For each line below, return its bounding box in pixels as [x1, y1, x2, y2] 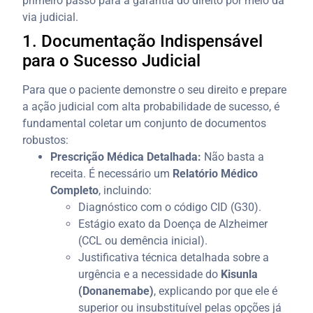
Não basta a [201, 150, 265, 163]
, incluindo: [99, 183, 152, 197]
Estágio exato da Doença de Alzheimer [78, 217, 268, 231]
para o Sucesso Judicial [22, 50, 201, 71]
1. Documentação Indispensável [22, 31, 263, 51]
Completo [50, 183, 99, 197]
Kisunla [221, 267, 259, 281]
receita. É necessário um [50, 166, 173, 180]
